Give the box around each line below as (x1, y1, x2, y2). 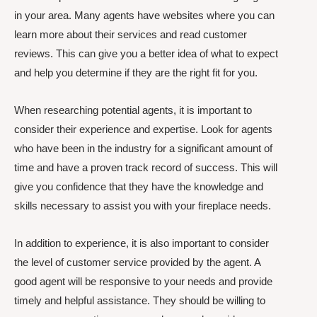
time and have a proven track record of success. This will (14, 161, 277, 173)
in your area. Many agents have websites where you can (14, 8, 275, 21)
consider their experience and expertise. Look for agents (14, 122, 272, 135)
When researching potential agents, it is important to (14, 103, 252, 116)
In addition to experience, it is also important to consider (14, 237, 269, 249)
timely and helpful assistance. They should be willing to (14, 294, 265, 306)
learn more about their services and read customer (14, 28, 247, 40)
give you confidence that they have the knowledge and (14, 180, 263, 192)
